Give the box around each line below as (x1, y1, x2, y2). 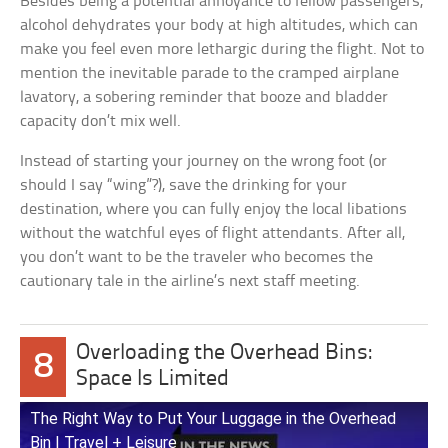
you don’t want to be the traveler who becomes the (20, 248, 374, 266)
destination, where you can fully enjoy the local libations (20, 200, 408, 218)
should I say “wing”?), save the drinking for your (20, 176, 348, 194)
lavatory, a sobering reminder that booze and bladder (20, 88, 389, 106)
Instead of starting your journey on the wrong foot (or (20, 152, 388, 170)
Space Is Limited (76, 367, 230, 391)
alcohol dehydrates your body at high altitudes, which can (20, 16, 419, 34)
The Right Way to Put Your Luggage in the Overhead (30, 408, 397, 428)
